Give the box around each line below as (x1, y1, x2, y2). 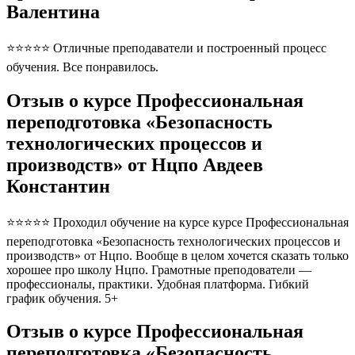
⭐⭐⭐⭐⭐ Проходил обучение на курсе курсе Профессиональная (6, 215, 349, 229)
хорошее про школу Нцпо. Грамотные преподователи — (6, 262, 311, 277)
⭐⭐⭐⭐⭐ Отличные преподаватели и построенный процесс (6, 40, 326, 55)
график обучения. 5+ (6, 291, 124, 305)
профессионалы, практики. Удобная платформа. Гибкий (6, 277, 309, 291)
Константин (6, 175, 110, 197)
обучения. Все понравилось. (6, 59, 158, 74)
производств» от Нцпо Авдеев (6, 154, 263, 175)
